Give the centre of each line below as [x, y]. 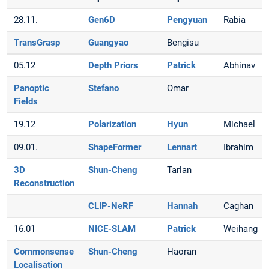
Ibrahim [239, 147]
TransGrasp [37, 42]
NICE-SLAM [112, 228]
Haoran [182, 251]
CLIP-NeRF [111, 206]
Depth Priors [113, 65]
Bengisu [183, 42]
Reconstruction [44, 183]
